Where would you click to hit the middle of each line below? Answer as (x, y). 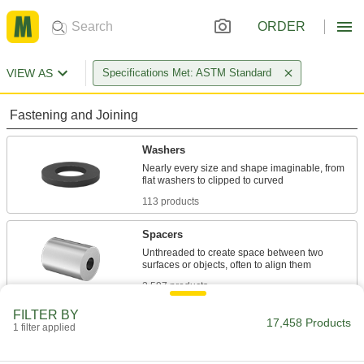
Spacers (162, 234)
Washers (164, 150)
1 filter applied (44, 327)
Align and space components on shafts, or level (246, 337)
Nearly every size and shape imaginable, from (243, 168)
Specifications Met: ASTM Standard (187, 73)
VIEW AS (30, 73)
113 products (171, 201)
